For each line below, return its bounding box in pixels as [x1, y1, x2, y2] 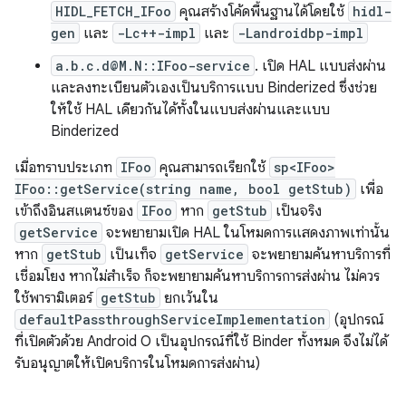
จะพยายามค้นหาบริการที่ [248, 246, 391, 264]
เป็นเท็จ [106, 246, 160, 264]
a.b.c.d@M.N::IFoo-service [55, 57, 250, 74]
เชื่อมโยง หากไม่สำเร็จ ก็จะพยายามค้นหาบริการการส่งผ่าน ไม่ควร [14, 267, 380, 285]
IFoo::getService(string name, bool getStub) [14, 180, 352, 198]
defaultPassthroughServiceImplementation [19, 311, 325, 328]
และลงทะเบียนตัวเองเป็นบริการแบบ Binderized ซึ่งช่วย [51, 79, 377, 97]
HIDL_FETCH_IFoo [55, 3, 171, 20]
